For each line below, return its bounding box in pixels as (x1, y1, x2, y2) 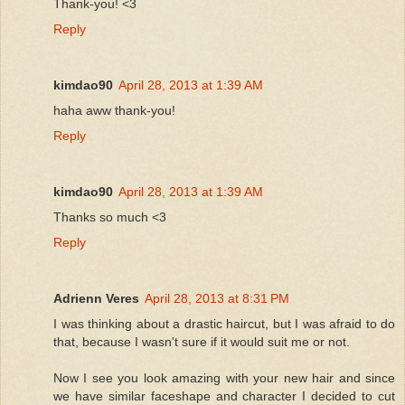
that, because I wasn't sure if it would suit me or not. (53, 334, 350, 349)
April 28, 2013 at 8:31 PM (145, 290, 289, 306)
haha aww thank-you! (53, 102, 175, 118)
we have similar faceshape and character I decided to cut (53, 388, 395, 403)
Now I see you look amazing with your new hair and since (53, 370, 395, 385)
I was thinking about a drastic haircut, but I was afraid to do (53, 316, 395, 331)
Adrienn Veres (53, 290, 139, 306)
